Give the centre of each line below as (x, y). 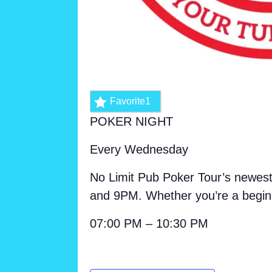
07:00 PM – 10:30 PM (149, 224)
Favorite (127, 101)
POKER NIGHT (131, 122)
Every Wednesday (139, 150)
